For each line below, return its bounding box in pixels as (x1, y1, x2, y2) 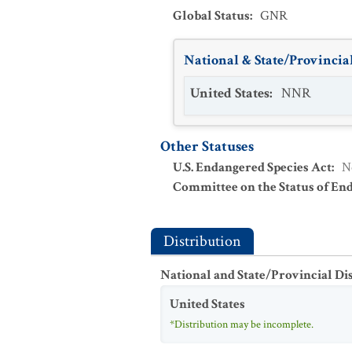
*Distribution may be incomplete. (170, 317, 313, 332)
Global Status (173, 7, 250, 24)
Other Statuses (160, 137, 254, 156)
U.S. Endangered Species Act (173, 159, 332, 176)
